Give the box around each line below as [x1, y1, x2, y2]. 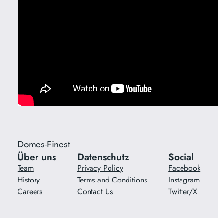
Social [168, 149, 194, 163]
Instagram [168, 174, 200, 185]
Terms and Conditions [77, 174, 147, 185]
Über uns [17, 149, 56, 163]
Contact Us [77, 185, 113, 197]
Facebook [168, 162, 201, 174]
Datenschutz [77, 149, 129, 163]
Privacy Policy [77, 162, 123, 174]
